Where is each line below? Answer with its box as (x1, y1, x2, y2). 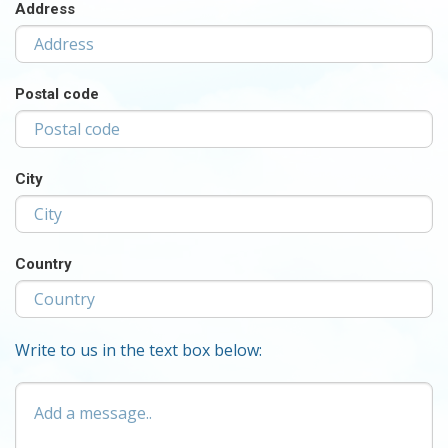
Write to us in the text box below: (15, 339, 262, 362)
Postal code (15, 85, 99, 104)
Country (15, 255, 72, 274)
